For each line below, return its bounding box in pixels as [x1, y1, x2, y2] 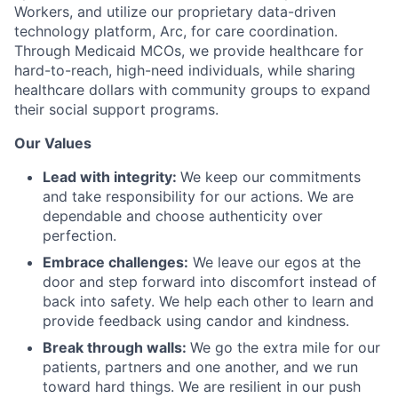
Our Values [14, 133, 92, 152]
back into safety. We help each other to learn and [43, 291, 374, 310]
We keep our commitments [180, 167, 361, 186]
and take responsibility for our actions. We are [43, 187, 354, 205]
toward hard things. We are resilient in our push [43, 377, 361, 395]
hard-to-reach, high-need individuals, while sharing [14, 60, 355, 79]
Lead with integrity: [43, 167, 180, 186]
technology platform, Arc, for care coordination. [14, 21, 338, 40]
